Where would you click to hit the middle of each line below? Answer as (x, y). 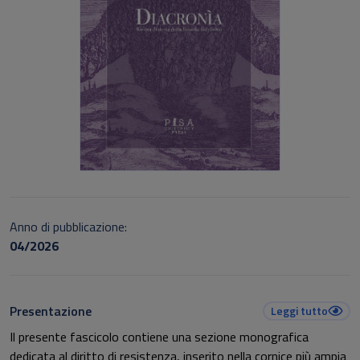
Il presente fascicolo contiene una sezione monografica (159, 337)
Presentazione (51, 311)
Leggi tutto (299, 311)
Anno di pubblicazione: (68, 227)
